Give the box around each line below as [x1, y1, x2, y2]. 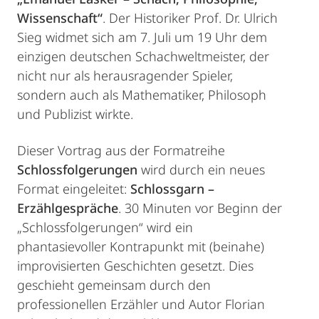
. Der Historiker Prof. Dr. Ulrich [103, 9, 278, 27]
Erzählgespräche [17, 199, 118, 217]
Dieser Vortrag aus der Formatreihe [17, 142, 225, 159]
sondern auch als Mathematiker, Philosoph [17, 86, 266, 104]
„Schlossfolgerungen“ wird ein [17, 219, 193, 236]
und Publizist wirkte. [17, 105, 137, 123]
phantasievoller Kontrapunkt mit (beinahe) [17, 238, 264, 256]
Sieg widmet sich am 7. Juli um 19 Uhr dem [17, 28, 267, 46]
